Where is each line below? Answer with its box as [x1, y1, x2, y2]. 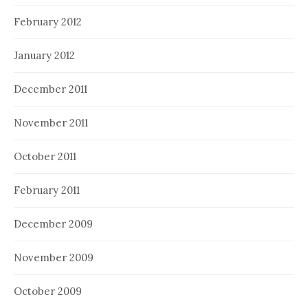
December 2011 [14, 82, 87, 96]
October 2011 [14, 149, 76, 163]
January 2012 [14, 48, 75, 62]
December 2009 [14, 217, 93, 230]
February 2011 [14, 183, 80, 197]
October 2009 [14, 284, 82, 298]
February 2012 [14, 14, 82, 28]
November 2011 [14, 115, 88, 129]
